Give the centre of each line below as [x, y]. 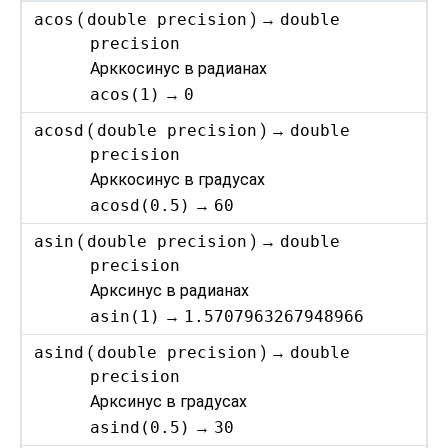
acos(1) [125, 94]
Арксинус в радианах [170, 291]
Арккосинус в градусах [178, 180]
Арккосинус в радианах [179, 69]
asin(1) [125, 316]
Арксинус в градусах [169, 402]
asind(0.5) [140, 427]
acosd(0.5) [140, 205]
